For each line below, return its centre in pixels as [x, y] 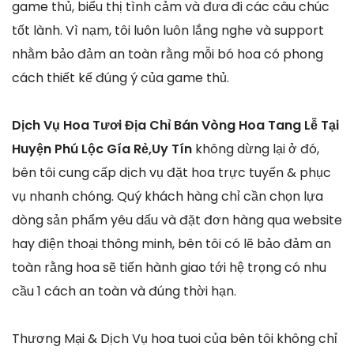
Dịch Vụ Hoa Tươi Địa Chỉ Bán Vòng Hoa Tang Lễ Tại [175, 125]
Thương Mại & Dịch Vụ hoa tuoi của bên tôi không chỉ [175, 338]
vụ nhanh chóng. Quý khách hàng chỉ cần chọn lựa [168, 196]
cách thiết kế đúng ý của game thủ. [121, 77]
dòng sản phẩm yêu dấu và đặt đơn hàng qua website [177, 220]
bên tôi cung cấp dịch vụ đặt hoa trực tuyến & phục [171, 172]
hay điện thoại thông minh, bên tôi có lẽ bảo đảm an [171, 243]
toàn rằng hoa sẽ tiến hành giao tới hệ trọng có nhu [169, 267]
